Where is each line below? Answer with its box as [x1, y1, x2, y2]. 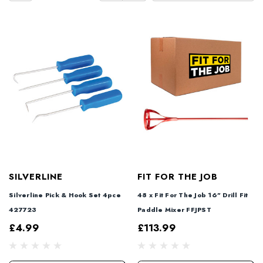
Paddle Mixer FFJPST [137, 204, 211, 214]
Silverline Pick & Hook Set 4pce [9, 190, 121, 200]
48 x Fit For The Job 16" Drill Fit [137, 190, 248, 200]
